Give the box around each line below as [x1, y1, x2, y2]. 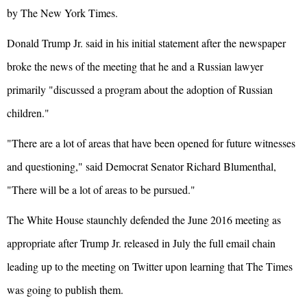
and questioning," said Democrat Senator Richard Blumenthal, [7, 159, 276, 174]
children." [7, 106, 49, 121]
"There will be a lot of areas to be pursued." [7, 182, 195, 197]
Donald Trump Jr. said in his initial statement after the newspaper [7, 36, 286, 51]
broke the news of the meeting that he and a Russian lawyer [7, 59, 263, 74]
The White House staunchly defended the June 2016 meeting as [7, 212, 281, 228]
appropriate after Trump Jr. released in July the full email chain [7, 236, 275, 251]
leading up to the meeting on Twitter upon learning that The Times [7, 259, 293, 274]
